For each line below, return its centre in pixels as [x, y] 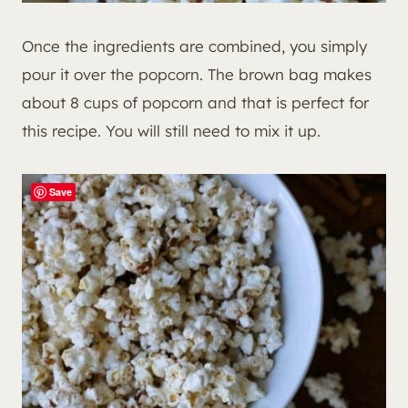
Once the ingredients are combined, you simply [194, 46]
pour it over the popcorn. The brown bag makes [197, 75]
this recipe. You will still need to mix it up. [171, 131]
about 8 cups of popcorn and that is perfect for [195, 103]
